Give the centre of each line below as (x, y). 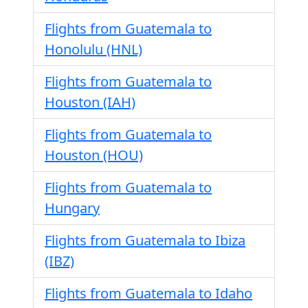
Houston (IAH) (90, 102)
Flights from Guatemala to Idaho (148, 293)
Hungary (72, 208)
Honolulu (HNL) (93, 49)
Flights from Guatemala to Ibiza (145, 240)
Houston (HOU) (94, 155)
